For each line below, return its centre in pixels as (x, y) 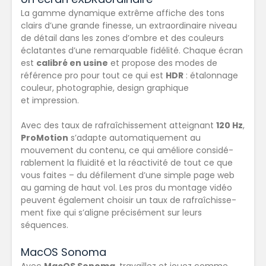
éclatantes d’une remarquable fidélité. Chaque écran (132, 51)
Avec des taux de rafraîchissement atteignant (118, 126)
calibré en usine (72, 63)
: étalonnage (211, 76)
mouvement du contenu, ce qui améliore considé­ (127, 151)
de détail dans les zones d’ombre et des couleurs (122, 38)
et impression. (50, 101)
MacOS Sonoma (64, 252)
